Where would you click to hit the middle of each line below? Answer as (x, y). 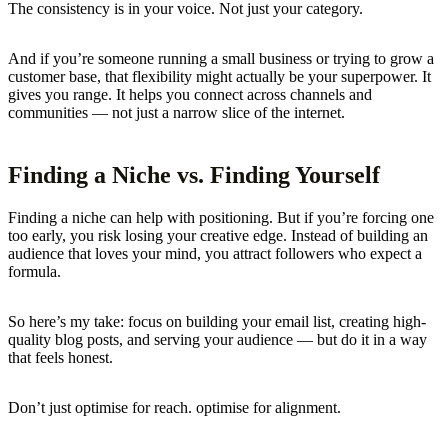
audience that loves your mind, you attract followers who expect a (215, 253)
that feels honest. (60, 357)
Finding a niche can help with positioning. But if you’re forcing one (221, 217)
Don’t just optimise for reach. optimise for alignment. (174, 407)
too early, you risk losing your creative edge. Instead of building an (218, 235)
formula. (34, 271)
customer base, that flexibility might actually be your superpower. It (219, 76)
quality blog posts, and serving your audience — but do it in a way (217, 339)
